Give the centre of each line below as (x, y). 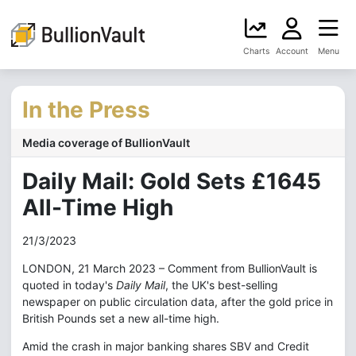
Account (292, 51)
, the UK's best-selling (222, 285)
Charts (256, 51)
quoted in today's (69, 285)
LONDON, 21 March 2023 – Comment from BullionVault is (170, 268)
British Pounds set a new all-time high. (121, 318)
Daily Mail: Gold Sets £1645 (172, 181)
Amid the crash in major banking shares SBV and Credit (166, 346)
